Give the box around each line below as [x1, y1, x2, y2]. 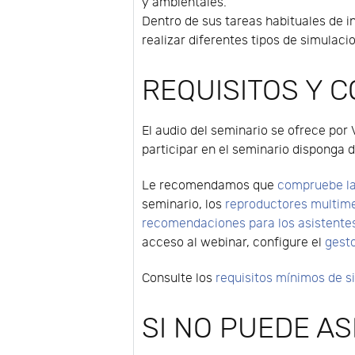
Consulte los [142, 270, 216, 286]
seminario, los [142, 197, 226, 212]
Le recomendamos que [142, 177, 278, 193]
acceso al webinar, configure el [142, 235, 326, 250]
